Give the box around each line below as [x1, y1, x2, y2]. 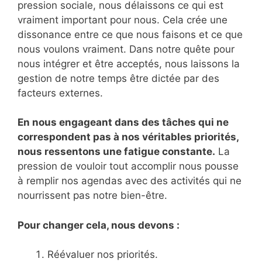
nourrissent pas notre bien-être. [18, 189, 167, 202]
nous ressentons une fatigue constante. [18, 146, 215, 158]
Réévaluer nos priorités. [47, 249, 158, 261]
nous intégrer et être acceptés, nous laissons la [18, 57, 240, 70]
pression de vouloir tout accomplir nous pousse [18, 160, 239, 173]
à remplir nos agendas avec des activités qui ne [18, 175, 242, 187]
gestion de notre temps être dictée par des [18, 72, 219, 84]
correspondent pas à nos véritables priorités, [18, 131, 239, 143]
